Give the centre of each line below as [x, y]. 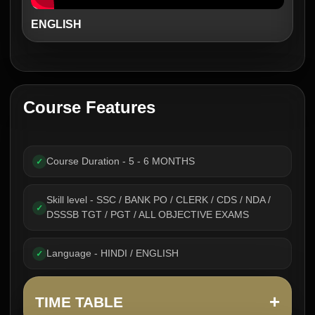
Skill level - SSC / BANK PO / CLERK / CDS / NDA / [159, 200]
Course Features [89, 107]
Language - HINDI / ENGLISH [112, 253]
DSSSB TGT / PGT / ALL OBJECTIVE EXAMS [148, 214]
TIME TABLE [79, 302]
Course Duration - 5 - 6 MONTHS [121, 161]
